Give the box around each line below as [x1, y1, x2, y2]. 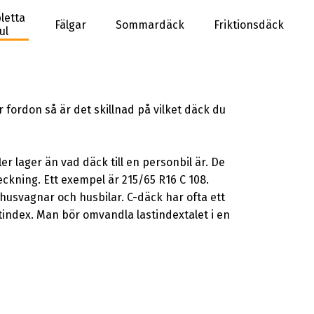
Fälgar [55, 18, 87, 32]
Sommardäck [116, 18, 185, 32]
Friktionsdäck [214, 18, 285, 32]
